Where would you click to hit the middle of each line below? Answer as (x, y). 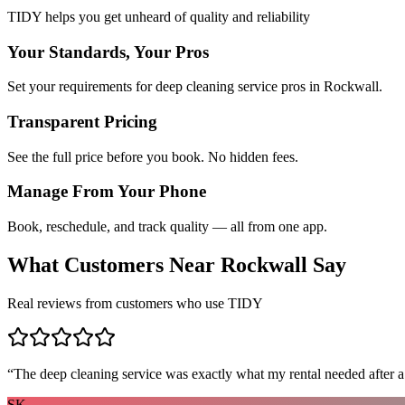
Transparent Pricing (82, 121)
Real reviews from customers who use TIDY (135, 303)
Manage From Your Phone (107, 192)
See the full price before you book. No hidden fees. (153, 156)
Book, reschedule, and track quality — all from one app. (167, 227)
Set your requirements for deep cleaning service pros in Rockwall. (195, 87)
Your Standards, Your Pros (108, 52)
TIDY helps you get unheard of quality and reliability (159, 16)
